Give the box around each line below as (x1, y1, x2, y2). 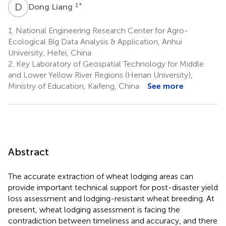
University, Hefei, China (8, 47, 91, 58)
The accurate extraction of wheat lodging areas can (8, 171, 193, 181)
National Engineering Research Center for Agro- (14, 25, 188, 35)
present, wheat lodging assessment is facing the (8, 204, 180, 214)
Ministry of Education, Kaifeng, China (8, 81, 139, 91)
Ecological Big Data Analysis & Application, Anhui (8, 36, 182, 46)
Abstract (8, 145, 49, 158)
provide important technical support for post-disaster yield (8, 182, 218, 192)
